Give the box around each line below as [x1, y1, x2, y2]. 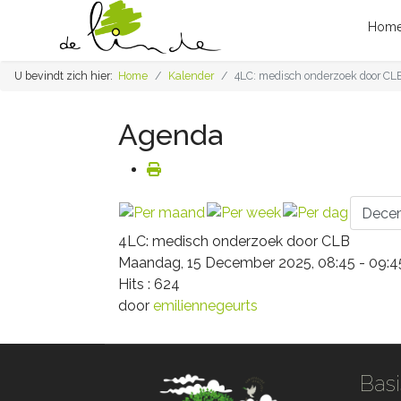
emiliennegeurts [153, 297, 258, 314]
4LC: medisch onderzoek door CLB [118, 233, 350, 250]
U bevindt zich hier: [14, 69, 118, 82]
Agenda [118, 118, 223, 151]
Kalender [168, 69, 214, 82]
